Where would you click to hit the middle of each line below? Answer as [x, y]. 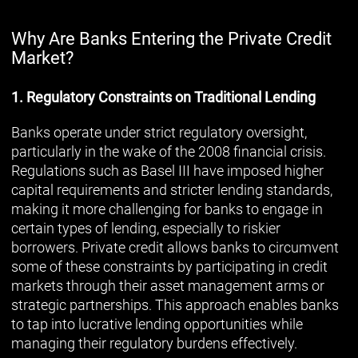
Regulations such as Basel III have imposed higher [167, 170]
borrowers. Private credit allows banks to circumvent [175, 247]
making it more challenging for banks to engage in [167, 209]
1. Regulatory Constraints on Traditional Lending [163, 97]
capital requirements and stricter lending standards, [172, 189]
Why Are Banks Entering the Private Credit [171, 38]
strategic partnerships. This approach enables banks [175, 304]
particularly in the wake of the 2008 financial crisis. [169, 151]
